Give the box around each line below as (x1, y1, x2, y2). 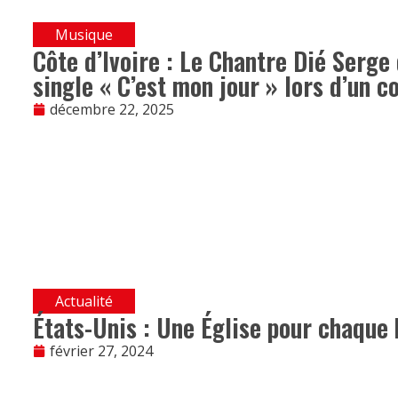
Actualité (54, 291, 113, 312)
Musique (54, 25, 113, 45)
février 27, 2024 (49, 341, 153, 362)
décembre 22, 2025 (49, 99, 174, 120)
